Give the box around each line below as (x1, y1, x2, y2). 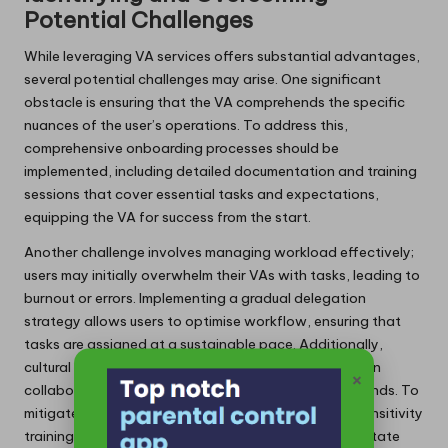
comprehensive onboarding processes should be (24, 138, 339, 157)
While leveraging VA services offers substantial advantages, (24, 46, 420, 65)
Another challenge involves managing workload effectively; (24, 242, 414, 261)
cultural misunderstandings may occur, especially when (24, 357, 381, 376)
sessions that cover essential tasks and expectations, (24, 184, 379, 203)
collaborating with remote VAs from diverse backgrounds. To (24, 380, 419, 399)
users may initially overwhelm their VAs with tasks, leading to (24, 265, 420, 284)
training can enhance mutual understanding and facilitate (24, 426, 400, 445)
